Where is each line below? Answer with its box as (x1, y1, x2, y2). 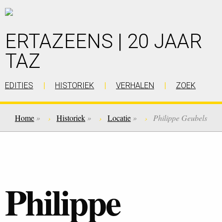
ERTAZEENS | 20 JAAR (5, 30, 202, 53)
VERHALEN (116, 81, 154, 90)
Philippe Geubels (153, 112, 207, 123)
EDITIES (5, 81, 33, 90)
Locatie (108, 112, 131, 123)
